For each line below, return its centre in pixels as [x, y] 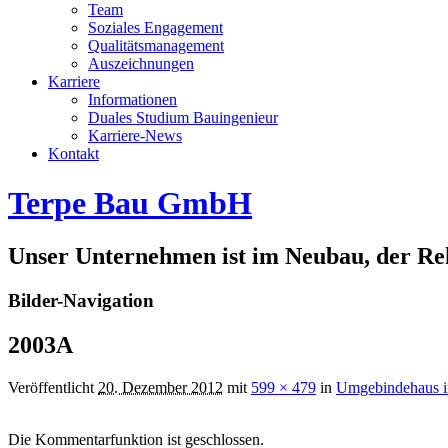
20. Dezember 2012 [160, 388]
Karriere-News [135, 136]
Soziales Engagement [155, 28]
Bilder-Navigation [81, 301]
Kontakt [73, 154]
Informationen [132, 100]
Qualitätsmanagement [156, 46]
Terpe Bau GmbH [130, 202]
